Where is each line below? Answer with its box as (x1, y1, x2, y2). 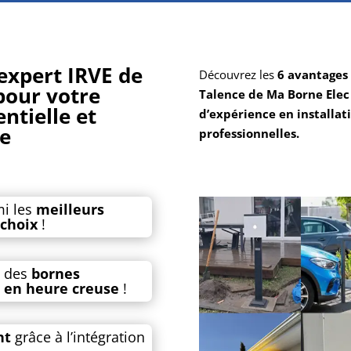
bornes (31, 263, 81, 283)
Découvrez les (198, 67, 277, 83)
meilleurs (36, 200, 105, 219)
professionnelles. (198, 125, 299, 142)
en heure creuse (4, 278, 120, 298)
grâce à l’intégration (11, 327, 146, 347)
